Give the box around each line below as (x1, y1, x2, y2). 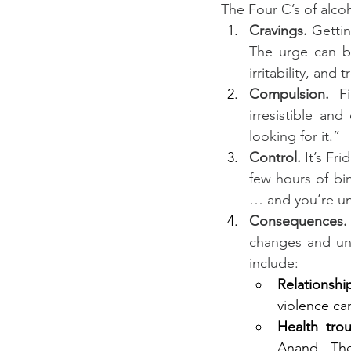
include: (249, 254, 299, 272)
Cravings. (249, 21, 312, 39)
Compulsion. (249, 85, 329, 103)
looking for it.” (249, 127, 340, 145)
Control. (249, 148, 306, 166)
